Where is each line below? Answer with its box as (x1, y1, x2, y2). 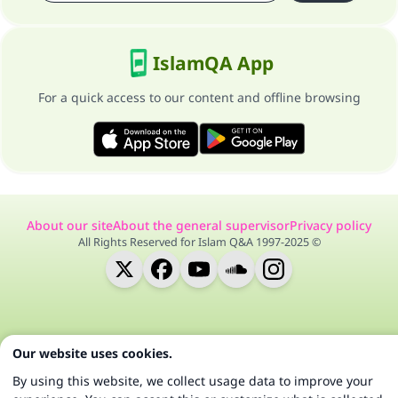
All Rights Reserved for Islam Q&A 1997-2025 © (77, 234, 321, 250)
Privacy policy (290, 216, 371, 234)
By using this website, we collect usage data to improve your (12, 372, 373, 389)
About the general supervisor (113, 216, 290, 234)
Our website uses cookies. (12, 345, 172, 362)
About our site (27, 216, 113, 234)
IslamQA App (153, 51, 274, 76)
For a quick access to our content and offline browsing (37, 89, 361, 106)
